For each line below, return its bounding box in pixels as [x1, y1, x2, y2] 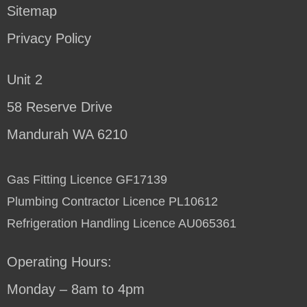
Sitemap [7, 3, 57, 19]
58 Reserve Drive [7, 99, 112, 114]
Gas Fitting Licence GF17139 [7, 172, 167, 186]
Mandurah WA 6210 [7, 126, 127, 142]
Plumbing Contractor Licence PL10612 [7, 194, 218, 208]
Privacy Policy [7, 30, 91, 46]
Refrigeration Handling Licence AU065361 [7, 216, 236, 230]
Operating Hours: [7, 254, 112, 269]
